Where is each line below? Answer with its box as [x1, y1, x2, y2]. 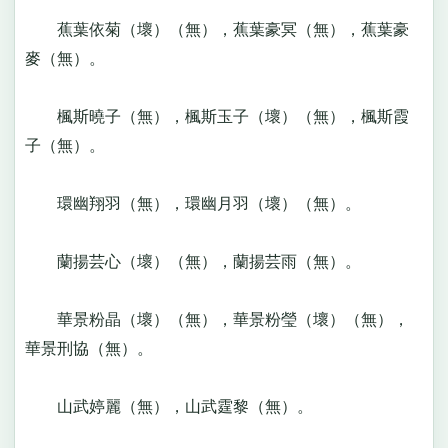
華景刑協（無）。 [24, 340, 169, 358]
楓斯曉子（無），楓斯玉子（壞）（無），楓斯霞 [24, 108, 409, 126]
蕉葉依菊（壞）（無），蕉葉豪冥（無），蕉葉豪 [24, 21, 409, 39]
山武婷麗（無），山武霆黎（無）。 [24, 398, 329, 416]
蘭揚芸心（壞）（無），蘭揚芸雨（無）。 [24, 253, 377, 271]
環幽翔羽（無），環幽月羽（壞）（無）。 [24, 195, 377, 213]
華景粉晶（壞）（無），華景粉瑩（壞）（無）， [24, 311, 409, 329]
